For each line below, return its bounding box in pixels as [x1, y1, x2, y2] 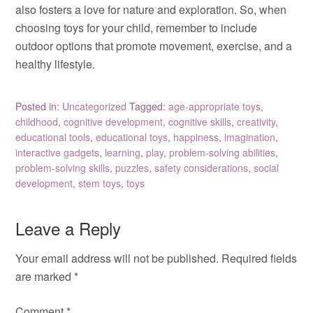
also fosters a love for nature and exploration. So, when [15, 1, 287, 17]
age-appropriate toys [168, 99, 261, 113]
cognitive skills [168, 115, 232, 129]
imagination [224, 130, 276, 144]
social [254, 161, 279, 175]
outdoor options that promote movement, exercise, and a [15, 38, 293, 54]
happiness [173, 130, 219, 144]
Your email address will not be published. [15, 250, 219, 266]
